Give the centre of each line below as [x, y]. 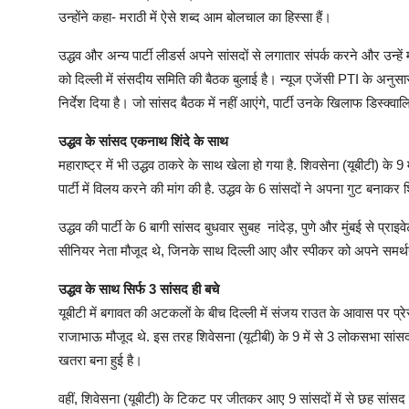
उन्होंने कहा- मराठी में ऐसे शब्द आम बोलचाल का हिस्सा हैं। [195, 16]
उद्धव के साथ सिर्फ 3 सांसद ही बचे [139, 288]
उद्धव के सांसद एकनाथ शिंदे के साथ [143, 141]
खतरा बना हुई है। [102, 360]
